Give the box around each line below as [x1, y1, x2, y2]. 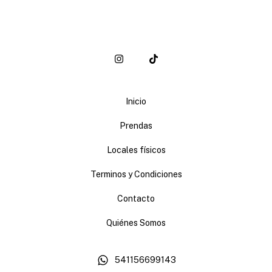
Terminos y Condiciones [90, 169, 182, 180]
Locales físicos [106, 145, 166, 155]
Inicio [126, 97, 146, 107]
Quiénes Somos [106, 218, 166, 228]
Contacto [117, 194, 155, 204]
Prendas [120, 121, 152, 131]
